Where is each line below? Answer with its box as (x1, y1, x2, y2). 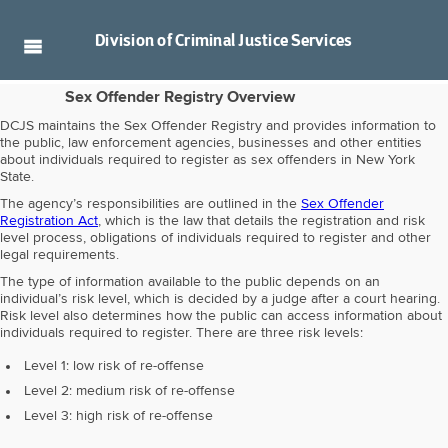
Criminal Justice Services (175, 30, 353, 50)
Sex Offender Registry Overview (65, 90, 295, 107)
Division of (95, 30, 172, 50)
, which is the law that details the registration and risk (98, 214, 425, 229)
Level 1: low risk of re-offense (24, 359, 204, 374)
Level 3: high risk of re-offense (24, 409, 213, 424)
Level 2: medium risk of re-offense (24, 384, 235, 399)
